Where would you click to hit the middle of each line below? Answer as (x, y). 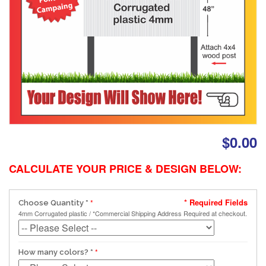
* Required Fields (216, 202)
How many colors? (53, 252)
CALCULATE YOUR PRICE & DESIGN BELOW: (125, 168)
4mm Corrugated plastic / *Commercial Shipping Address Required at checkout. (133, 213)
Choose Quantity (51, 202)
